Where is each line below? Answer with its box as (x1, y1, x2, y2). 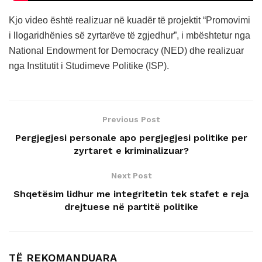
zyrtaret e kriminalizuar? (73, 144, 189, 156)
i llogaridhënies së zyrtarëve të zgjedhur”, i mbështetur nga (9, 30, 250, 40)
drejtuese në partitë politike (64, 201, 198, 212)
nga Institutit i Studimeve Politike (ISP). (9, 60, 169, 71)
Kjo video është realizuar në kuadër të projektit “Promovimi (9, 15, 250, 25)
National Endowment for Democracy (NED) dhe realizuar (9, 45, 244, 56)
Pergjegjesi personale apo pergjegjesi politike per (15, 132, 247, 143)
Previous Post (102, 114, 160, 124)
